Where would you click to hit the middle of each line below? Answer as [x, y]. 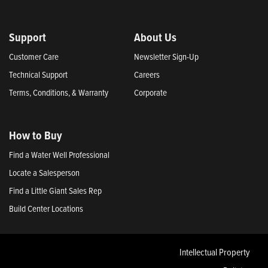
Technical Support [38, 74]
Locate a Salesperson [44, 172]
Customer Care [34, 56]
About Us [155, 37]
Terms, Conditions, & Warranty [59, 92]
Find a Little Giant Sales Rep [55, 190]
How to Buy [36, 135]
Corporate [150, 92]
